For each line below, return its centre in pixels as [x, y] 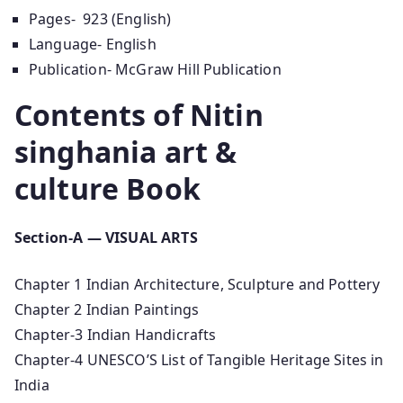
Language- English [93, 44]
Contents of [102, 114]
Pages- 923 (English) [100, 18]
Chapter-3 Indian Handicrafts [116, 334]
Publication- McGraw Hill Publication [155, 69]
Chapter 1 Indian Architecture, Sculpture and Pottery [197, 284]
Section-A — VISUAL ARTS [106, 237]
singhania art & [126, 151]
